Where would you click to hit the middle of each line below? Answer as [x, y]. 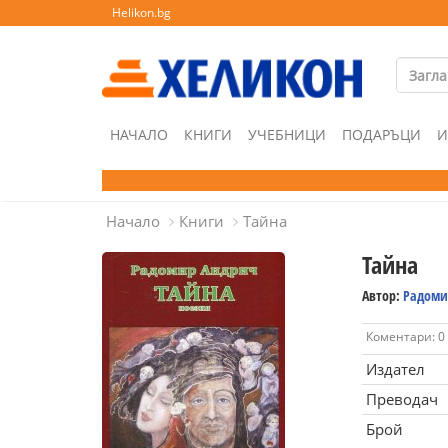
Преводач [401, 399]
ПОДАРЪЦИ [381, 134]
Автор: [382, 295]
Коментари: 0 [405, 336]
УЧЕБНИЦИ [287, 134]
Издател [395, 369]
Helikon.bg [141, 12]
